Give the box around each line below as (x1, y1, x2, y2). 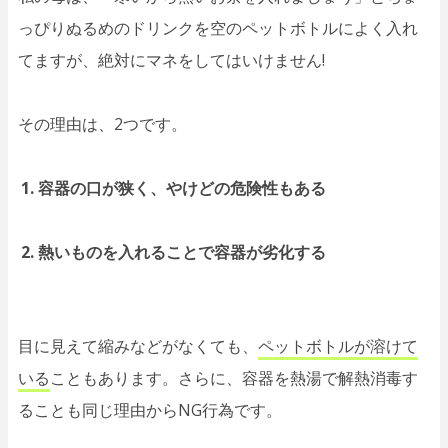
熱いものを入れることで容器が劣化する (38, 240, 326, 263)
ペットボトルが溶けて (258, 334, 418, 357)
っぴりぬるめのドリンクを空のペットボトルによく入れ (18, 16, 418, 39)
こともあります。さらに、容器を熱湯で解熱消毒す (50, 366, 418, 389)
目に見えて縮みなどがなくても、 (18, 334, 258, 357)
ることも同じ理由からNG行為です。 (18, 398, 282, 421)
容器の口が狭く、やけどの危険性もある (38, 176, 326, 199)
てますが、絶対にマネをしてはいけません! (18, 48, 325, 71)
